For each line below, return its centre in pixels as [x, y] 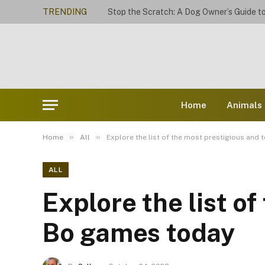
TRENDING [65, 12]
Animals [244, 105]
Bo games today [139, 233]
